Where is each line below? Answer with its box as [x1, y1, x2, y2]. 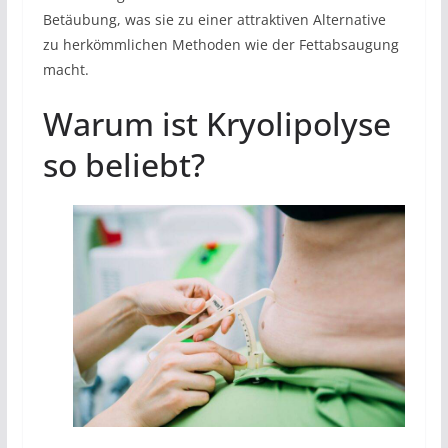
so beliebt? [42, 143, 205, 187]
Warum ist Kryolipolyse [42, 102, 391, 146]
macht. [42, 60, 89, 80]
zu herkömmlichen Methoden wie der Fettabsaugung [42, 35, 399, 55]
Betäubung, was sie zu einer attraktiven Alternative [42, 10, 386, 30]
